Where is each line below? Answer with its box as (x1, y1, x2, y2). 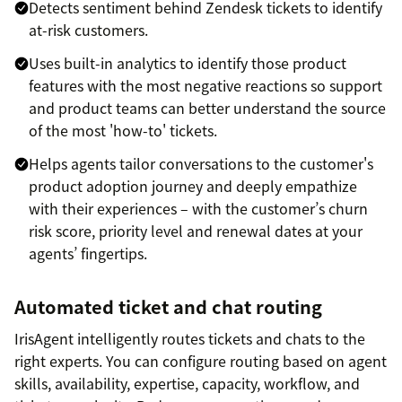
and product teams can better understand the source (29, 97, 386, 119)
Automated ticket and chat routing (14, 293, 322, 320)
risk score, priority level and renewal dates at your (29, 220, 363, 242)
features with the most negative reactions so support (29, 74, 382, 97)
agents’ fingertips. (29, 242, 147, 265)
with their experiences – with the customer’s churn (29, 197, 368, 220)
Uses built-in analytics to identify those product (29, 52, 346, 74)
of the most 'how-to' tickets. (29, 119, 217, 142)
